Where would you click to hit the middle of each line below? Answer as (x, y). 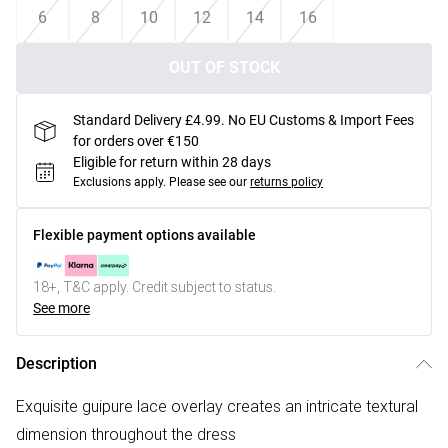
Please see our (208, 182)
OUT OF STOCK (224, 67)
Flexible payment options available (144, 235)
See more (61, 308)
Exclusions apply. (119, 182)
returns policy (286, 182)
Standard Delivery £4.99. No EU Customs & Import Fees (243, 120)
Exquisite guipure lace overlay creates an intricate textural (217, 406)
